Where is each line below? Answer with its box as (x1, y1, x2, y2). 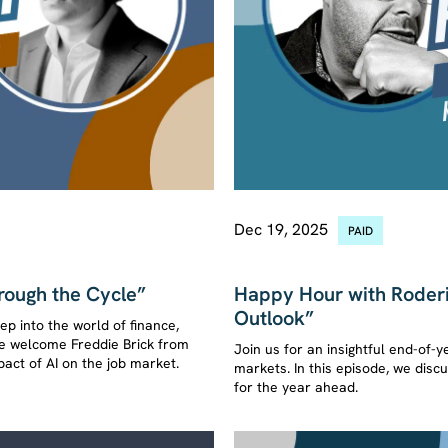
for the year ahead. (234, 377, 358, 396)
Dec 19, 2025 (234, 218, 328, 240)
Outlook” (234, 304, 314, 331)
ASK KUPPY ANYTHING (242, 251, 366, 268)
